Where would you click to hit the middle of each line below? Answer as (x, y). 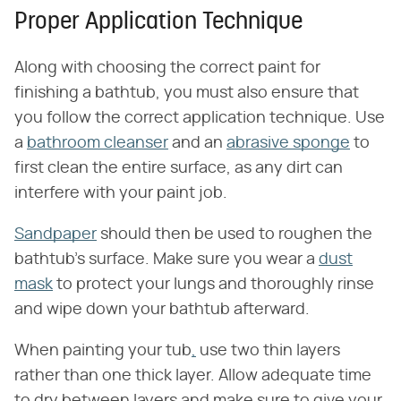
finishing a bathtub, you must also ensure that (187, 94)
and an (197, 144)
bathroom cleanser (98, 144)
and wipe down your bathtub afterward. (162, 310)
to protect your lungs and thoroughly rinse (213, 285)
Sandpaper (55, 235)
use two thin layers (268, 351)
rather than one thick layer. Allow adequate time (193, 376)
